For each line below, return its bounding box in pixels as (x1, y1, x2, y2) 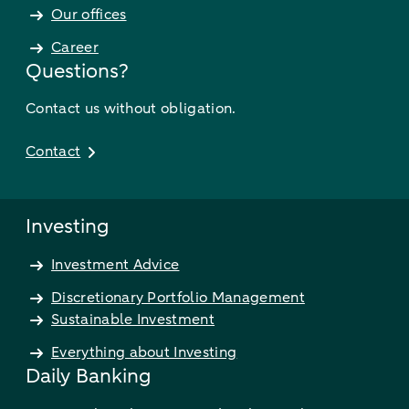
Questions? (26, 58, 129, 85)
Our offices (51, 5, 127, 25)
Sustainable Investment (51, 309, 215, 330)
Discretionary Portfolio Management (51, 288, 305, 308)
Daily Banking (26, 362, 152, 390)
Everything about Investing (51, 342, 237, 362)
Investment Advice (51, 255, 180, 275)
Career (51, 37, 99, 58)
